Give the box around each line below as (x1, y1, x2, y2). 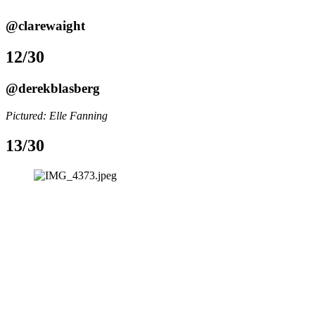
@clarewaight (6, 18, 85, 34)
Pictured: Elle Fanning (6, 109, 110, 122)
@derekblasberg (6, 81, 100, 96)
